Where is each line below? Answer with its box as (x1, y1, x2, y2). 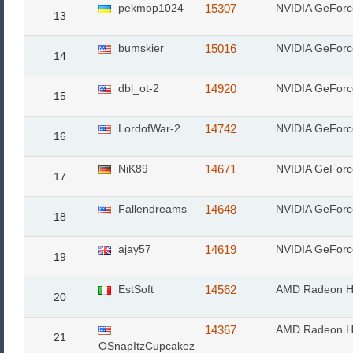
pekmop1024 (115, 2, 184, 14)
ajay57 (115, 243, 151, 255)
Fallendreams (115, 203, 187, 215)
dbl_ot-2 (115, 82, 159, 95)
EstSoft (115, 283, 154, 295)
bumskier (115, 42, 164, 54)
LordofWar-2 (115, 122, 180, 135)
